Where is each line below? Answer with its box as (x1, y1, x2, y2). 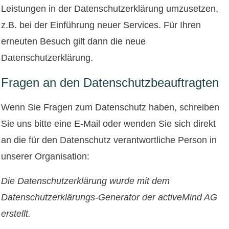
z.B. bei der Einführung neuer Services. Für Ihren (1, 19, 201, 30)
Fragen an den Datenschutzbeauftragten (1, 75, 219, 89)
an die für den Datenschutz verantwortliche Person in (1, 134, 217, 145)
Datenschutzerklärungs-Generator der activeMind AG (1, 192, 217, 202)
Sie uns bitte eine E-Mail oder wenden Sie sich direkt (1, 118, 216, 129)
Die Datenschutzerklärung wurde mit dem (1, 175, 170, 186)
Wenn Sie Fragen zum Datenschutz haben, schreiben (1, 102, 219, 112)
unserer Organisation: (1, 151, 89, 162)
